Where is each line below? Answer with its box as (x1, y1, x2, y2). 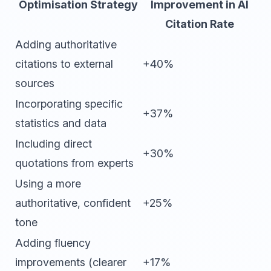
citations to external (15, 57, 113, 70)
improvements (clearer (15, 256, 126, 269)
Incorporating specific (15, 97, 123, 110)
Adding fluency (15, 237, 91, 249)
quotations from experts (15, 157, 134, 169)
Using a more (15, 177, 81, 190)
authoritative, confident (15, 197, 131, 209)
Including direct (15, 137, 92, 150)
